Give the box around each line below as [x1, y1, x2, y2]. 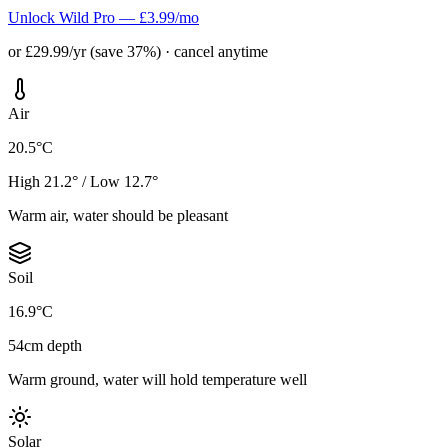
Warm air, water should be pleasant [8, 206, 228, 224]
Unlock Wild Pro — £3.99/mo [8, 8, 199, 26]
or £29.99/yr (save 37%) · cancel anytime [8, 42, 268, 60]
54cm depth [8, 336, 82, 354]
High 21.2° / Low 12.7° [8, 172, 158, 190]
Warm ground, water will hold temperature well [8, 370, 307, 388]
